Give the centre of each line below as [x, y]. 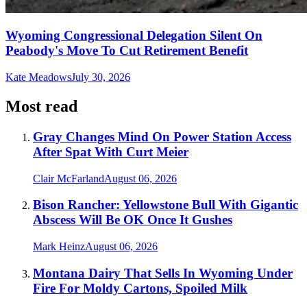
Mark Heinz [59, 246]
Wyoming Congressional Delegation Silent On [134, 36]
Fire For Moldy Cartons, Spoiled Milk [140, 288]
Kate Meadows [38, 77]
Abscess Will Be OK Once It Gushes [133, 220]
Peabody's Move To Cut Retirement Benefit [127, 51]
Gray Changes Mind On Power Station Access [162, 136]
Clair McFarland [69, 178]
